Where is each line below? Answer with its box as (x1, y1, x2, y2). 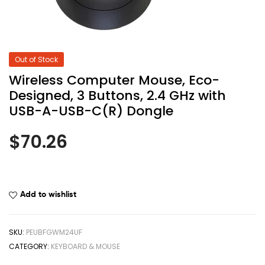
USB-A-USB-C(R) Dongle (9, 101, 173, 120)
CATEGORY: (9, 241, 51, 252)
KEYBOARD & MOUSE (51, 241, 120, 252)
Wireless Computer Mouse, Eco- (9, 70, 219, 89)
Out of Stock (15, 54, 58, 64)
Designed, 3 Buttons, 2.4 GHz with (9, 86, 226, 105)
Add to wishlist (20, 189, 76, 200)
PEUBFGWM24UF (26, 227, 82, 238)
